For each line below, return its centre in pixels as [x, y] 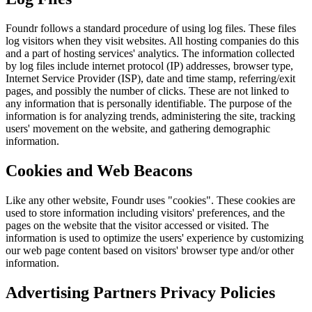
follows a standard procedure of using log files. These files [167, 29]
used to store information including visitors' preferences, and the [145, 212]
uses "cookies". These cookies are [219, 200]
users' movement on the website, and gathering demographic [138, 129]
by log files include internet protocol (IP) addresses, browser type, [149, 66]
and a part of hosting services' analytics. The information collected [150, 54]
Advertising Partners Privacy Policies [140, 292]
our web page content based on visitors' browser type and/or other [150, 250]
